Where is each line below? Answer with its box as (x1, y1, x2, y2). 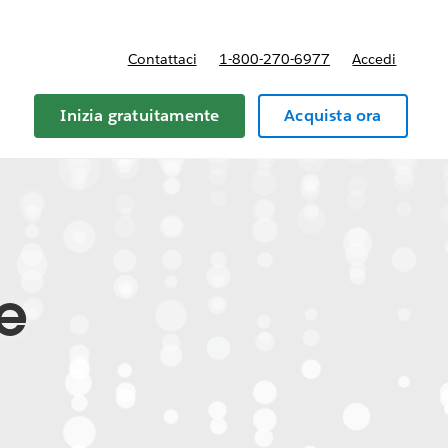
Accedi (352, 50, 397, 68)
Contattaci (127, 50, 197, 68)
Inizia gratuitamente (60, 105, 220, 126)
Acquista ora (284, 105, 382, 126)
